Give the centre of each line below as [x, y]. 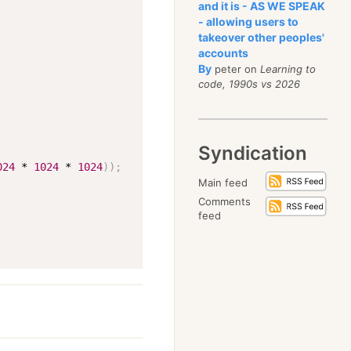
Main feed [223, 183]
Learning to [288, 69]
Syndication [253, 153]
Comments [225, 201]
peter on [236, 69]
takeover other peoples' [262, 37]
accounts [224, 53]
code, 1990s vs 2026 [250, 84]
